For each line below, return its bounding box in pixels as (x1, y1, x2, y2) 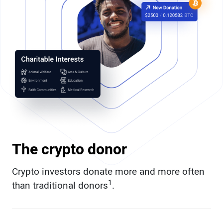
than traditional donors (12, 179, 108, 193)
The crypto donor (12, 139, 127, 161)
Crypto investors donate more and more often (12, 165, 205, 179)
